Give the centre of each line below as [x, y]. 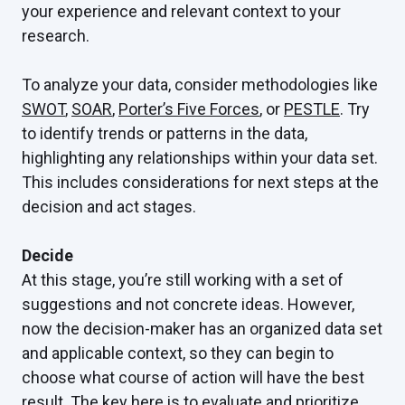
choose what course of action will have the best [193, 378]
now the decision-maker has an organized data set [202, 329]
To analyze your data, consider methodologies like [200, 85]
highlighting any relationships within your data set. [200, 158]
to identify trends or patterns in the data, [165, 134]
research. [57, 36]
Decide [47, 256]
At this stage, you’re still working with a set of [183, 280]
